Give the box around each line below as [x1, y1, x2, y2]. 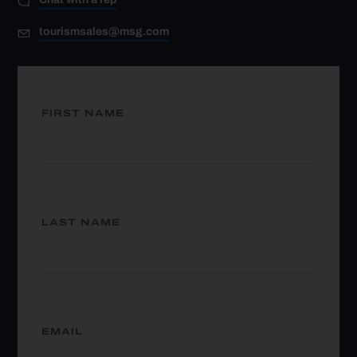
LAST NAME [41, 215, 121, 230]
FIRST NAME [41, 106, 125, 121]
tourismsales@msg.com [39, 22, 170, 40]
